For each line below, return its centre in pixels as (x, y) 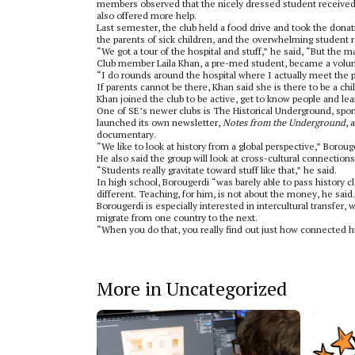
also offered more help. (147, 15)
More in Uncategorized (192, 288)
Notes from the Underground (284, 122)
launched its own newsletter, (160, 122)
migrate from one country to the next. (177, 218)
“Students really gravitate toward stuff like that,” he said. (217, 170)
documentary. (126, 134)
